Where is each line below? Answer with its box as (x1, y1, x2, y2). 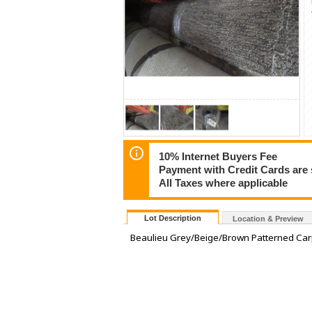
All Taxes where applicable (159, 177, 288, 189)
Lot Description (144, 214, 201, 223)
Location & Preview (233, 214, 304, 224)
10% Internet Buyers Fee (159, 150, 278, 162)
